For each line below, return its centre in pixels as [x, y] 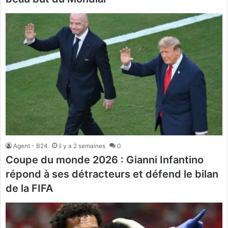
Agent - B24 [31, 146]
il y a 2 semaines [82, 146]
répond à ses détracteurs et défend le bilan [112, 174]
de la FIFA [29, 188]
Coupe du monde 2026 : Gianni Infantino [105, 160]
